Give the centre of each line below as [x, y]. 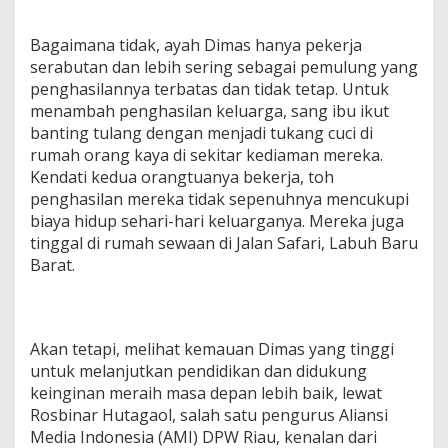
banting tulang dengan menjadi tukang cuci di [201, 132]
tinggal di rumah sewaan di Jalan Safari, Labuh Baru [224, 242]
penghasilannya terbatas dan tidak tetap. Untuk [209, 88]
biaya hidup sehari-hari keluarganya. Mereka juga [217, 220]
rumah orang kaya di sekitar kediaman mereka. [206, 154]
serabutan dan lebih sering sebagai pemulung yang [224, 66]
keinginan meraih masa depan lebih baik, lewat [206, 392]
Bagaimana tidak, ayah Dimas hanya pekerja [196, 44]
